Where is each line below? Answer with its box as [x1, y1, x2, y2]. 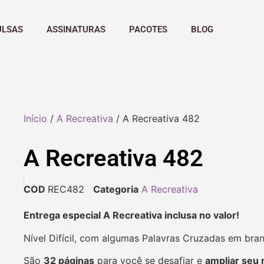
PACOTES [129, 24, 168, 35]
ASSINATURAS [47, 24, 106, 35]
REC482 [48, 183, 84, 196]
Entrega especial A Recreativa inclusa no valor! [24, 209, 244, 222]
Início [24, 113, 47, 125]
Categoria [93, 183, 138, 196]
